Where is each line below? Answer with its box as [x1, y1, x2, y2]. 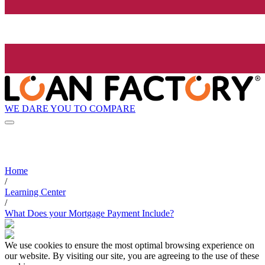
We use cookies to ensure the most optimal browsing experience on [5, 240, 254, 251]
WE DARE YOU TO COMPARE [5, 103, 135, 114]
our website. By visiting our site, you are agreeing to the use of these [5, 251, 259, 261]
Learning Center [5, 187, 66, 198]
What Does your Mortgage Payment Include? [5, 208, 174, 219]
